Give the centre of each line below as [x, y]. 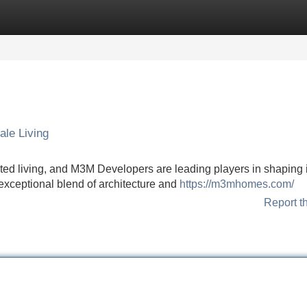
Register [96, 17]
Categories [28, 17]
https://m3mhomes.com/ [237, 184]
